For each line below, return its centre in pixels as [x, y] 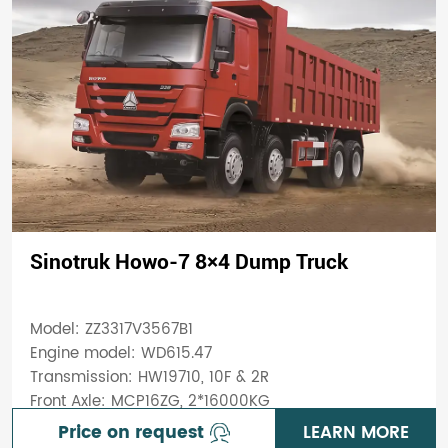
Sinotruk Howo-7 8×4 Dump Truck [188, 261]
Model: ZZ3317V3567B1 [111, 330]
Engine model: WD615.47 [120, 354]
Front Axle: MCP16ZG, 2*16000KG [149, 402]
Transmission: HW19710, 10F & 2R [149, 378]
